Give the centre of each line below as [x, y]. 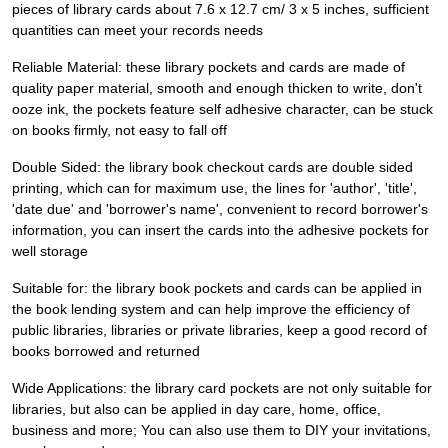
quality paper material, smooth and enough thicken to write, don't [217, 88]
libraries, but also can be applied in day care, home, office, [196, 409]
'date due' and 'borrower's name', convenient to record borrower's [220, 209]
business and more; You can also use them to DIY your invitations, [221, 430]
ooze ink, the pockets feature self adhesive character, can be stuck [222, 109]
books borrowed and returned [106, 351]
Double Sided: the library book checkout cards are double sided [212, 167]
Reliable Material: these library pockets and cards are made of [208, 67]
